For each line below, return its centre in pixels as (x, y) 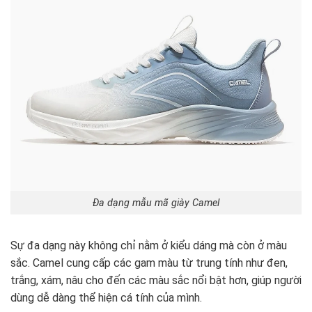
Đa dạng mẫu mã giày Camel (156, 203)
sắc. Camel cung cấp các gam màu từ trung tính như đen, (149, 263)
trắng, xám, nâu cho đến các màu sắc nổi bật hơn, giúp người (156, 281)
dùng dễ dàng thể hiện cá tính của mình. (106, 298)
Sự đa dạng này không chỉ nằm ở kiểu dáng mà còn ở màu (149, 246)
